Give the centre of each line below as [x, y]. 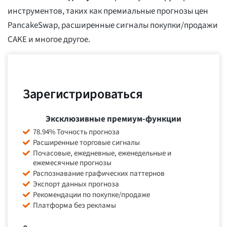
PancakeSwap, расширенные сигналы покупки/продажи [113, 26]
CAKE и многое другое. [49, 40]
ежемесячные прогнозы [72, 163]
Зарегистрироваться [83, 94]
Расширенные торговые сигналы [86, 143]
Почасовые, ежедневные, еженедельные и [102, 154]
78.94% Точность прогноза [76, 132]
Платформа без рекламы [74, 206]
